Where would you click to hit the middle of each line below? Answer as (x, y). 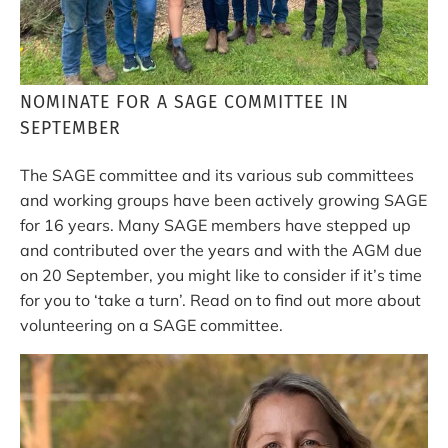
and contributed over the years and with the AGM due (221, 249)
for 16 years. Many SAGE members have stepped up (215, 224)
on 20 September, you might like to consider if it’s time (221, 274)
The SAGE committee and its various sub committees (217, 174)
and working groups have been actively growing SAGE (223, 199)
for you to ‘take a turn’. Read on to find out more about (220, 299)
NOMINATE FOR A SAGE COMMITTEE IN (184, 102)
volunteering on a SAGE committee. (153, 324)
